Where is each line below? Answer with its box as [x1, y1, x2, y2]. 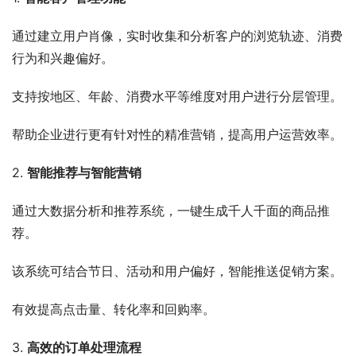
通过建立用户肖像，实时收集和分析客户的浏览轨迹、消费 [12, 27, 342, 44]
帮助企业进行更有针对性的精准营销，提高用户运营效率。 [12, 126, 342, 142]
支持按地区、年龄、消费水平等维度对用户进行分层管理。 [12, 87, 342, 104]
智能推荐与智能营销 [27, 164, 141, 180]
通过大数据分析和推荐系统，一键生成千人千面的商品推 [12, 202, 330, 219]
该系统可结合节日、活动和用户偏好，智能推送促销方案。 [12, 262, 342, 279]
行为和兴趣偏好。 [12, 49, 114, 66]
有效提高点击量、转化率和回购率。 [12, 300, 215, 317]
